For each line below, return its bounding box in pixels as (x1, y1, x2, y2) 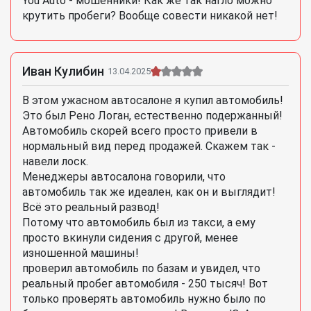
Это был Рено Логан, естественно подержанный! (22, 109, 283, 123)
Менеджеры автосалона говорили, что (22, 170, 226, 184)
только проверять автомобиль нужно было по (22, 292, 266, 306)
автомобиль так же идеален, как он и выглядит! (22, 185, 276, 199)
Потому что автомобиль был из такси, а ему (22, 216, 255, 230)
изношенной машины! (22, 246, 139, 260)
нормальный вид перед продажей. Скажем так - (22, 140, 276, 153)
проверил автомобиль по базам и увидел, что (22, 262, 260, 276)
